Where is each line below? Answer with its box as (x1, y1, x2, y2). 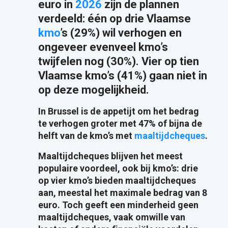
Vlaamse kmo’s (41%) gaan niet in (38, 69, 207, 82)
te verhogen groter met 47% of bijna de (38, 118, 202, 129)
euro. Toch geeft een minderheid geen (38, 199, 198, 211)
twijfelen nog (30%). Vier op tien (38, 55, 199, 68)
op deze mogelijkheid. (38, 83, 149, 97)
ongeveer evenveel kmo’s (38, 41, 168, 54)
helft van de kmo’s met (38, 130, 134, 141)
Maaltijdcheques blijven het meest (38, 151, 183, 162)
